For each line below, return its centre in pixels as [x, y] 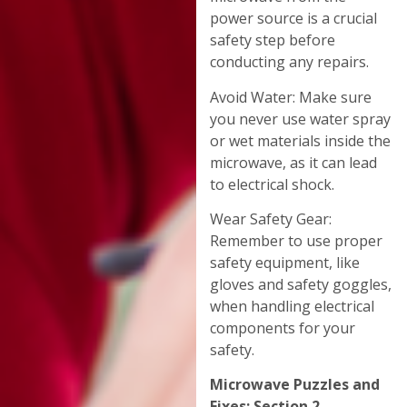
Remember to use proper [297, 240]
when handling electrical [293, 306]
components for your [283, 328]
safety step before [273, 40]
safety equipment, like [285, 262]
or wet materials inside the [301, 140]
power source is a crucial [294, 19]
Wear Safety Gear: [271, 218]
